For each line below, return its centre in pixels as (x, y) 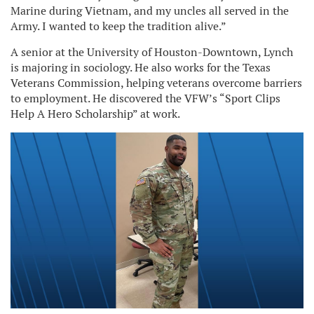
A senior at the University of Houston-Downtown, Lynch (152, 52)
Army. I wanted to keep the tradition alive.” (118, 26)
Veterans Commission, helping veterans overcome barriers (156, 83)
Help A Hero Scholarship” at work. (95, 114)
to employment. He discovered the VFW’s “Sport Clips (145, 98)
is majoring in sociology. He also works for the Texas (141, 68)
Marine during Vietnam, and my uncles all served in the (150, 11)
